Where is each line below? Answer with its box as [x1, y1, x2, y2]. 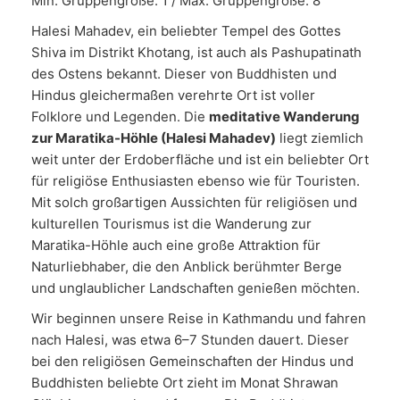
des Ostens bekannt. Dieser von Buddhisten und [31, 65, 337, 82]
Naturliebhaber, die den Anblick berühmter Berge [31, 258, 342, 275]
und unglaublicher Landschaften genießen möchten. [31, 279, 360, 296]
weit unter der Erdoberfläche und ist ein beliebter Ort [31, 151, 369, 168]
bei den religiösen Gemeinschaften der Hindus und [31, 353, 354, 370]
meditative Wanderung [209, 108, 360, 125]
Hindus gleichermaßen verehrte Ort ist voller [31, 87, 315, 104]
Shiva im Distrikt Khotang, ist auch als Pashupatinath [31, 44, 362, 61]
